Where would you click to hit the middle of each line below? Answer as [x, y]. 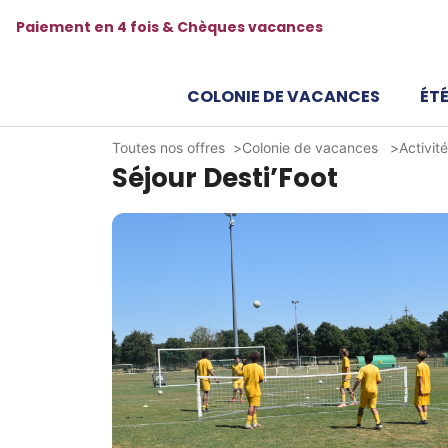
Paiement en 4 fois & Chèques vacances [169, 27]
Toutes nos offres [168, 147]
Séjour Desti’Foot [225, 177]
